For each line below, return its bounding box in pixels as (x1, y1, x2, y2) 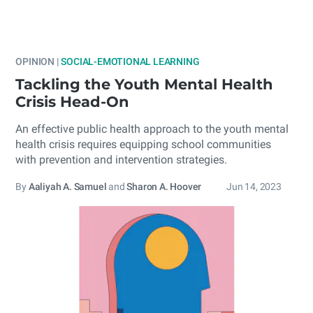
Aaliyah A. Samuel (28, 181, 107, 192)
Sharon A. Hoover (126, 181, 202, 192)
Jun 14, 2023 (226, 181, 282, 192)
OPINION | (15, 56, 59, 67)
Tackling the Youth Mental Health (15, 75, 274, 93)
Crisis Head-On (15, 93, 130, 110)
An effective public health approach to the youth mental (15, 122, 289, 136)
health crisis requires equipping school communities (15, 138, 272, 151)
